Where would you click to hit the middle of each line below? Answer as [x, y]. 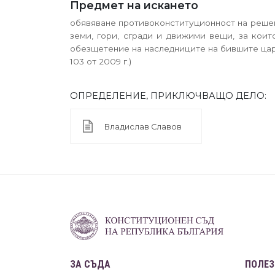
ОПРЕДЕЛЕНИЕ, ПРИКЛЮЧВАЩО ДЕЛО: [168, 96]
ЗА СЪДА [90, 265]
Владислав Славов [143, 126]
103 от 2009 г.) [101, 61]
